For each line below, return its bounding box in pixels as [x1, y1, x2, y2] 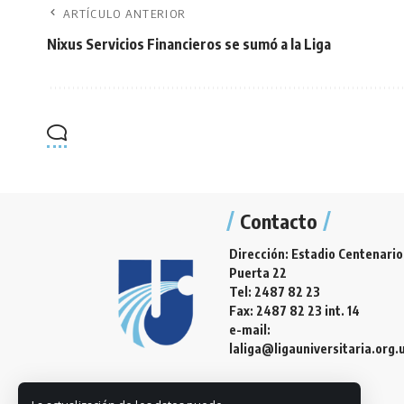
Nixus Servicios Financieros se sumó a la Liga [47, 35, 331, 53]
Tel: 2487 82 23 [229, 284, 320, 299]
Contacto [240, 208, 317, 234]
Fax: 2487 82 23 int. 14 [229, 303, 360, 318]
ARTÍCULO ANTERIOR [63, 6, 187, 21]
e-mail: [229, 322, 271, 337]
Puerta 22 [229, 265, 287, 280]
